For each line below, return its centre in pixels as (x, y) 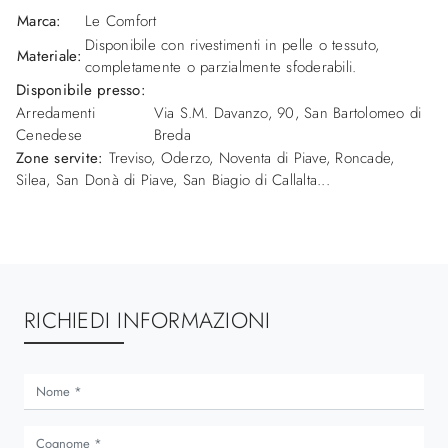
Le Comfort (121, 20)
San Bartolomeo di (363, 112)
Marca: (39, 20)
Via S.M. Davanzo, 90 (224, 112)
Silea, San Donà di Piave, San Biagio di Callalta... (173, 179)
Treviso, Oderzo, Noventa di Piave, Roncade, (249, 157)
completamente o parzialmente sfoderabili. (221, 66)
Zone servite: (60, 157)
